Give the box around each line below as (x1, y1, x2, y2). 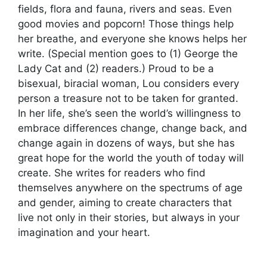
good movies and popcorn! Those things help (18, 18, 234, 30)
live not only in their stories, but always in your (18, 212, 240, 223)
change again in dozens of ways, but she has (18, 137, 235, 149)
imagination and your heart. (18, 226, 150, 238)
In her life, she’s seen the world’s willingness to (18, 107, 241, 119)
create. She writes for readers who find (18, 167, 206, 179)
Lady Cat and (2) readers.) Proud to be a (18, 63, 214, 74)
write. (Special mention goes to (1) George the (18, 48, 238, 60)
